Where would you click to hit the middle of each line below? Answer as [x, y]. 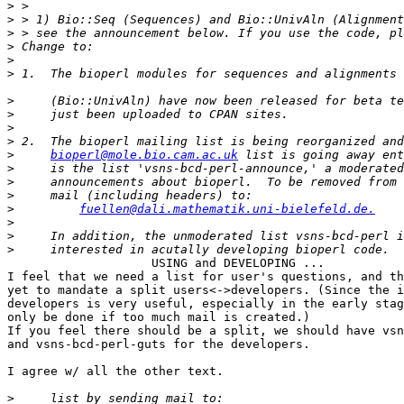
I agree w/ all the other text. [115, 372]
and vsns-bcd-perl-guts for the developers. [159, 344]
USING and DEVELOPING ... [166, 263]
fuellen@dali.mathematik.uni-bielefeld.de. [227, 209]
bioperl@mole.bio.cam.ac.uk [144, 155]
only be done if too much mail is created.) [159, 317]
